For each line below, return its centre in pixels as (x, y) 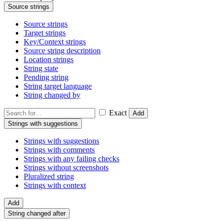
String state (41, 69)
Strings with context (55, 185)
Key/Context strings (55, 42)
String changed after (37, 214)
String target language (58, 86)
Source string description (62, 51)
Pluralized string (49, 177)
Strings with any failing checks (72, 159)
